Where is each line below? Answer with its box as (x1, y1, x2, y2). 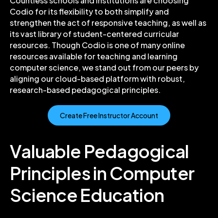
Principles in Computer (10, 162, 195, 184)
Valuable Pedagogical (10, 140, 189, 163)
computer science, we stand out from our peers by (10, 62, 199, 73)
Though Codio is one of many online (52, 40, 185, 51)
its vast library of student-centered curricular (10, 29, 179, 39)
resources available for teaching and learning (10, 51, 178, 62)
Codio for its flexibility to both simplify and (10, 6, 169, 17)
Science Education (10, 184, 164, 206)
